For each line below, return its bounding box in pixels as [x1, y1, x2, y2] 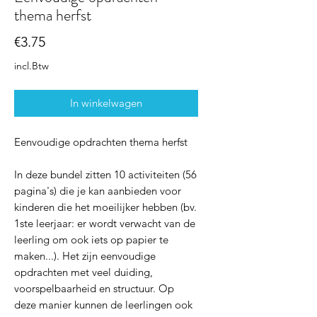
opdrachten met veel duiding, [14, 265, 153, 279]
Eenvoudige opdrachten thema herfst [14, 135, 188, 149]
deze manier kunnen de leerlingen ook [14, 298, 192, 312]
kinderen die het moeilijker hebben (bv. [14, 200, 197, 214]
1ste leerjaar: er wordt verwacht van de [14, 217, 195, 231]
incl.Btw [14, 59, 49, 73]
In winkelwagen [70, 96, 142, 110]
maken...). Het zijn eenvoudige [14, 249, 156, 263]
